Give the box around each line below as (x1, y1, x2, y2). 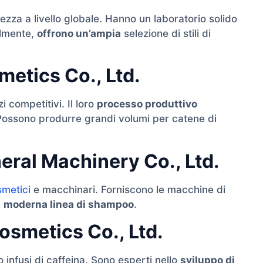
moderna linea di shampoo (4, 198, 134, 210)
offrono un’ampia (37, 27, 121, 39)
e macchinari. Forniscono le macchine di (31, 183, 225, 195)
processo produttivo (97, 98, 197, 110)
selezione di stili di (121, 27, 211, 39)
